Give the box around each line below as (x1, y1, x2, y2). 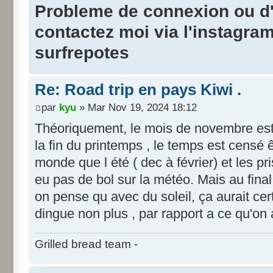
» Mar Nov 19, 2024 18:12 (76, 101, 197, 113)
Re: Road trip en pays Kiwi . (35, 81, 241, 99)
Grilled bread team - (35, 238, 138, 251)
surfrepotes (35, 43, 129, 63)
